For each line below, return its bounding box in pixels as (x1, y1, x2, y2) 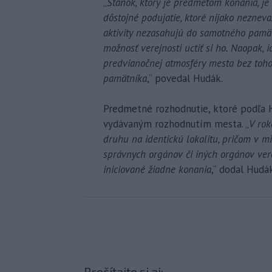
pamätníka (103, 72, 147, 85)
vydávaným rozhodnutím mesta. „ (103, 117, 249, 131)
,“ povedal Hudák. (147, 72, 223, 85)
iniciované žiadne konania (103, 163, 211, 176)
